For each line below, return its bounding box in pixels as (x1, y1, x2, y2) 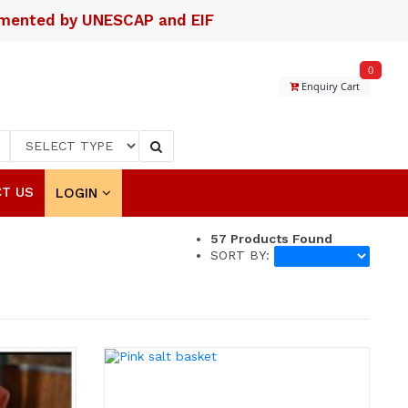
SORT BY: (210, 247, 275, 262)
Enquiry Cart (299, 79, 361, 93)
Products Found (227, 230, 333, 246)
